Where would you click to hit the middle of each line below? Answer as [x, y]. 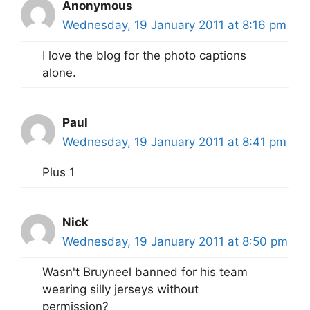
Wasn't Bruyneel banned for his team [145, 272]
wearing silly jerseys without [120, 289]
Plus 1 [58, 172]
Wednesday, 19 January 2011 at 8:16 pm [174, 25]
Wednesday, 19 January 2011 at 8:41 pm [174, 142]
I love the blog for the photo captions [144, 55]
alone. [59, 72]
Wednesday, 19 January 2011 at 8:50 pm [175, 241]
